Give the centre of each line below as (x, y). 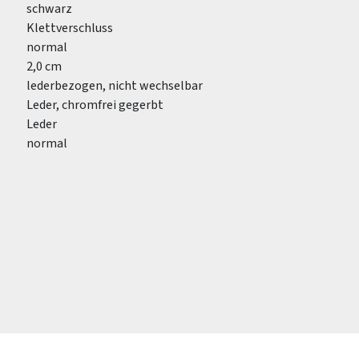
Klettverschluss (70, 28)
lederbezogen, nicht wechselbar (115, 86)
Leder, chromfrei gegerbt (95, 105)
